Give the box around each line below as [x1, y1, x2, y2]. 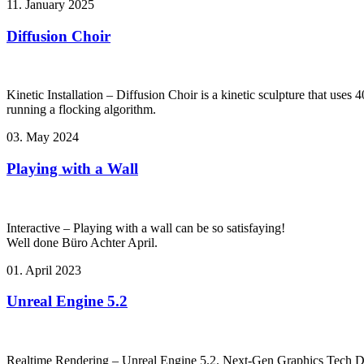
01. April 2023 [6, 262, 81, 277]
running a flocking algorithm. [6, 102, 156, 117]
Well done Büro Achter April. [6, 235, 158, 249]
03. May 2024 [6, 130, 79, 145]
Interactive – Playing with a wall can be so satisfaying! [6, 220, 285, 235]
